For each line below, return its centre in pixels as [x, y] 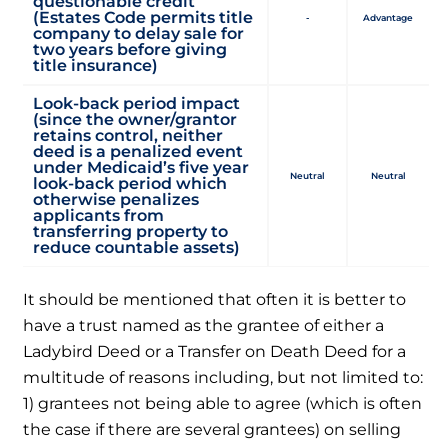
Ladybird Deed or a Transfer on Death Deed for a [215, 351]
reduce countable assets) [137, 247]
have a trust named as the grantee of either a [204, 325]
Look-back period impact [137, 103]
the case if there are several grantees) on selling [212, 429]
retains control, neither [128, 135]
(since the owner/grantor [135, 119]
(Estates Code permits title [143, 17]
